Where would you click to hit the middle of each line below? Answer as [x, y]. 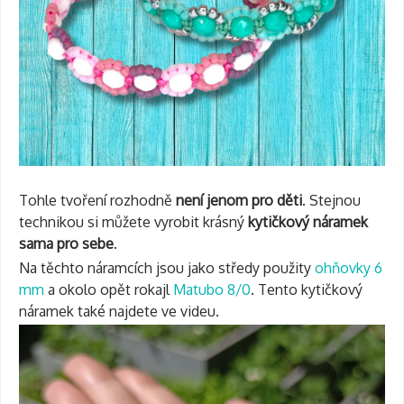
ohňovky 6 [349, 267]
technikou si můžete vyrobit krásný [133, 221]
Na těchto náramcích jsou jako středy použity [167, 267]
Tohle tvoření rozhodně [97, 200]
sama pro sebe [66, 243]
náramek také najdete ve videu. [119, 311]
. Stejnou [331, 200]
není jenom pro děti [239, 200]
